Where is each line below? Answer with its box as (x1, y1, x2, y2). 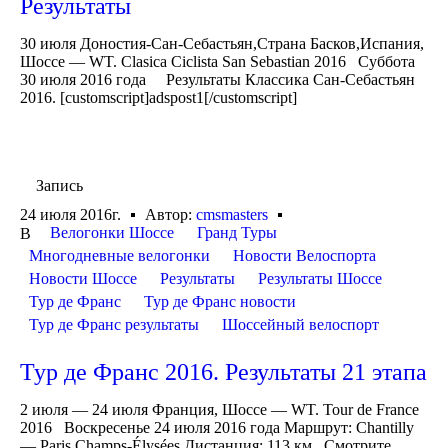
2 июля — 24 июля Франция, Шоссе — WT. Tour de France (20, 400, 419, 418)
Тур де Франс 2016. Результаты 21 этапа (20, 358, 427, 385)
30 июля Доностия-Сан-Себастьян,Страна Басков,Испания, (20, 34, 424, 52)
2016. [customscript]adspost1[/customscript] (20, 88, 297, 106)
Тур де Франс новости (144, 292, 296, 310)
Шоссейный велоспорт (222, 315, 379, 333)
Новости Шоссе (29, 269, 137, 287)
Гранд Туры (197, 223, 277, 241)
